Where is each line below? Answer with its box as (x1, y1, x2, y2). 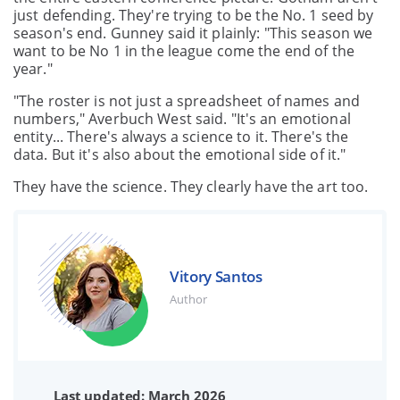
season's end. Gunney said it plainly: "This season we (13, 22, 373, 43)
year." (13, 58, 53, 79)
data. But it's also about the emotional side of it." (13, 144, 346, 164)
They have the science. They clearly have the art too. (13, 176, 369, 196)
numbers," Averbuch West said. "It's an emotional (13, 108, 351, 129)
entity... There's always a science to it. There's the (13, 126, 349, 146)
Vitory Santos (170, 266, 262, 287)
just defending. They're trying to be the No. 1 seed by (13, 4, 374, 25)
